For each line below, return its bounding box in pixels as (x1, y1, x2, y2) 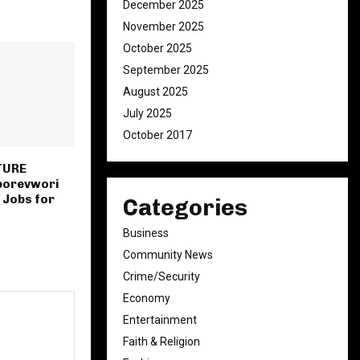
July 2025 (123, 107, 172, 120)
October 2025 (123, 42, 192, 55)
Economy (123, 292, 170, 305)
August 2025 (123, 85, 188, 98)
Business (123, 227, 169, 239)
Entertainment (123, 313, 197, 326)
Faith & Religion (123, 335, 200, 348)
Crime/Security (123, 270, 200, 283)
